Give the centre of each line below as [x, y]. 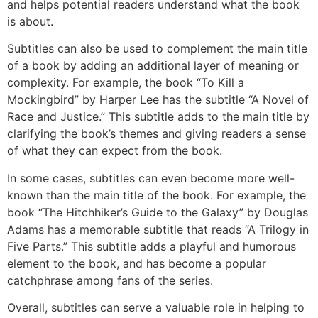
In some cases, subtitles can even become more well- [151, 178]
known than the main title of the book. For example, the [157, 195]
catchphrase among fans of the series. [112, 280]
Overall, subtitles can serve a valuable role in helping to [156, 308]
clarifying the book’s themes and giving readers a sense [157, 134]
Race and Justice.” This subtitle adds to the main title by [158, 117]
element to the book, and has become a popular [137, 263]
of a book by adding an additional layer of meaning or [153, 66]
